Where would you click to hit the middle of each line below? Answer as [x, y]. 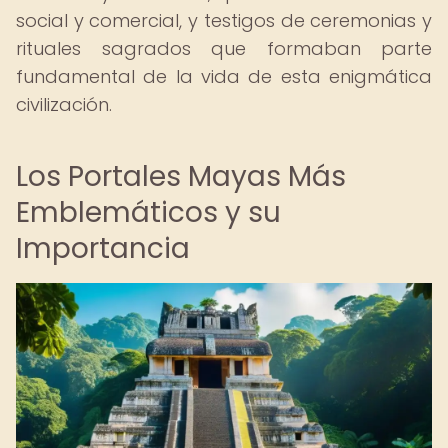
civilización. [64, 104]
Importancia [103, 248]
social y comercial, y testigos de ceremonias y [224, 20]
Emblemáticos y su [148, 212]
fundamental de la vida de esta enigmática [224, 76]
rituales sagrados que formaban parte [224, 48]
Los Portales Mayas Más [181, 176]
